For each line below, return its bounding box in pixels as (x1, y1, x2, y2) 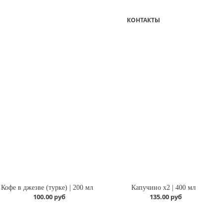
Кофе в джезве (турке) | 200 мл (1, 183, 94, 191)
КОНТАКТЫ (127, 16, 160, 25)
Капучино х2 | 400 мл (131, 183, 196, 191)
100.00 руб (33, 192, 65, 201)
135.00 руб (149, 192, 182, 201)
